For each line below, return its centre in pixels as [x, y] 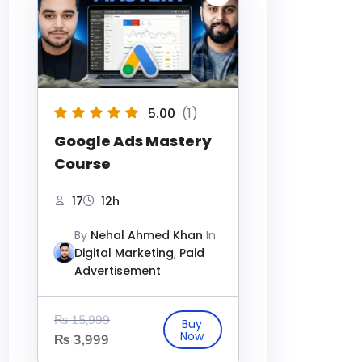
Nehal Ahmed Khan [147, 235]
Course [82, 163]
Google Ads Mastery [133, 141]
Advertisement [118, 270]
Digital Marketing [124, 253]
